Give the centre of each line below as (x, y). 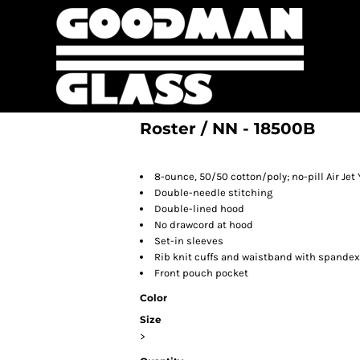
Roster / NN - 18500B (227, 129)
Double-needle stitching (213, 192)
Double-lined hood (199, 209)
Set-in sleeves (189, 241)
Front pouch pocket (201, 273)
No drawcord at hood (204, 225)
